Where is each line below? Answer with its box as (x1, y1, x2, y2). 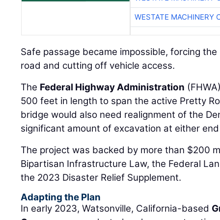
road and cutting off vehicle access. (21, 60, 175, 72)
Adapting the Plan (21, 192, 101, 203)
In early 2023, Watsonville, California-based (21, 203, 212, 215)
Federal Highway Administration (40, 82, 185, 93)
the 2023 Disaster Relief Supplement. (21, 172, 182, 184)
